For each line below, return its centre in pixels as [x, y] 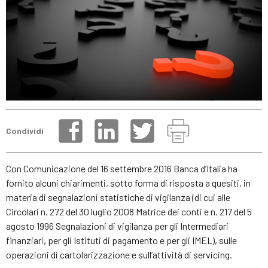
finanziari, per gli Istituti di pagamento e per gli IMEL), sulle [121, 240]
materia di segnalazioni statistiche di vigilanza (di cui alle [118, 197]
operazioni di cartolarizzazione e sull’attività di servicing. [119, 254]
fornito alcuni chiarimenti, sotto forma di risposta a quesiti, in [128, 182]
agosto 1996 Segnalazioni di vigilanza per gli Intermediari [117, 226]
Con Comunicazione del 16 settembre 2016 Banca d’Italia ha [122, 168]
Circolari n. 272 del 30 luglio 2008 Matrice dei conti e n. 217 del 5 [129, 211]
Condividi [25, 131]
